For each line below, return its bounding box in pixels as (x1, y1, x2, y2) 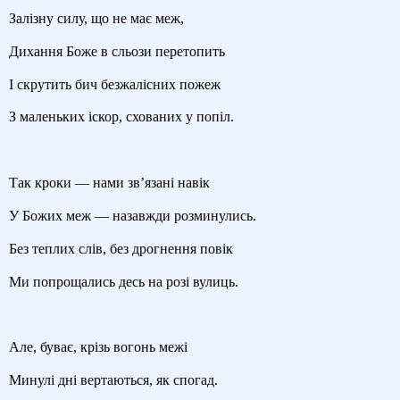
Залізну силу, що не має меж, (9, 10, 184, 26)
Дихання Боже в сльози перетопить (9, 43, 225, 59)
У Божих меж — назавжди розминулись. (9, 207, 256, 223)
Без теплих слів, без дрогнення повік (9, 240, 233, 256)
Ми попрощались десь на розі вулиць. (9, 273, 238, 289)
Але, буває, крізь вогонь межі (9, 339, 187, 355)
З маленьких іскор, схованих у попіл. (9, 109, 234, 125)
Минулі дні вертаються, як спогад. (9, 372, 218, 388)
